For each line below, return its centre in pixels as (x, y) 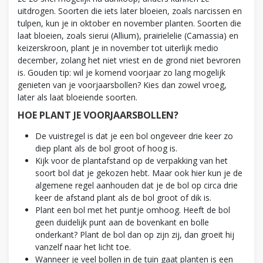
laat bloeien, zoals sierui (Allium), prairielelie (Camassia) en (128, 35)
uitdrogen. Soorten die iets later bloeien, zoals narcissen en (130, 11)
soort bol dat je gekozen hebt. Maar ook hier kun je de (139, 173)
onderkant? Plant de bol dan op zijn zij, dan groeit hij (135, 234)
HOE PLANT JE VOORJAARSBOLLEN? (98, 115)
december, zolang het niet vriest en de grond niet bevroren (129, 60)
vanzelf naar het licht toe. (87, 247)
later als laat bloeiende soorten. (77, 97)
